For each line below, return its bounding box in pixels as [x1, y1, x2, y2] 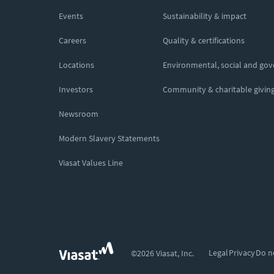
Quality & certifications [163, 35, 245, 46]
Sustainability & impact [163, 10, 246, 21]
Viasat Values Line [59, 157, 123, 168]
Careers [59, 35, 86, 46]
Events [59, 10, 83, 21]
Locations [59, 59, 94, 70]
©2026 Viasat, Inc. [131, 247, 194, 259]
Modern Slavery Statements [59, 133, 160, 144]
